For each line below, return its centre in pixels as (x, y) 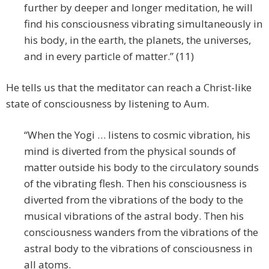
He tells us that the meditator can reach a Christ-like (129, 88)
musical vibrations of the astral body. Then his (134, 216)
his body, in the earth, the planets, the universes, (138, 40)
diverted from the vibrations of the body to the (134, 200)
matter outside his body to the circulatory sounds (141, 168)
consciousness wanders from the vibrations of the (141, 232)
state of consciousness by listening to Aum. (107, 104)
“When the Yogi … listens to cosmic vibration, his (137, 135)
